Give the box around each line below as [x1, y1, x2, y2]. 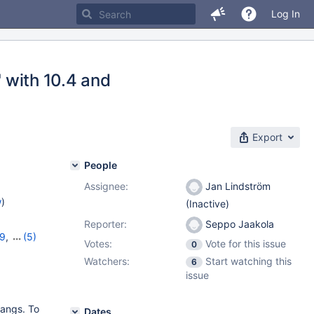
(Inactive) [186, 198, 229, 210]
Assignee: [84, 180, 128, 192]
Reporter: [84, 218, 127, 230]
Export [252, 131, 282, 143]
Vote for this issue [205, 238, 286, 250]
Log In [271, 8, 300, 20]
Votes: [84, 238, 112, 250]
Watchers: [84, 255, 130, 267]
